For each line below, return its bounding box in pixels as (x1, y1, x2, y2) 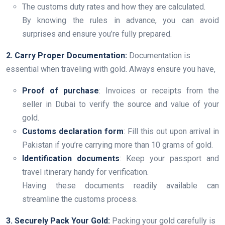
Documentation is (129, 51, 190, 61)
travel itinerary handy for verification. (22, 167, 149, 177)
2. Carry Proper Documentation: (6, 51, 129, 61)
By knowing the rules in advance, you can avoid (22, 16, 219, 26)
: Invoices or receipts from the (98, 86, 219, 96)
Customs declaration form (22, 127, 124, 137)
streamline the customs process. (22, 194, 138, 204)
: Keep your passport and (120, 154, 219, 164)
